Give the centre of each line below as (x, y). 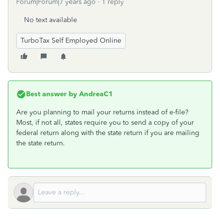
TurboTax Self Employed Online (71, 41)
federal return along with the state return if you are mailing (108, 133)
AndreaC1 (95, 94)
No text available (51, 20)
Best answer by (52, 94)
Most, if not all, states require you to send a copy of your (105, 123)
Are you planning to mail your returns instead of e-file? (102, 112)
